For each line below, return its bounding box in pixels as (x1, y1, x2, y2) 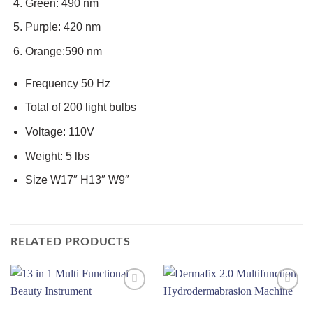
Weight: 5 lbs (24, 150, 89, 162)
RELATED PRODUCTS (10, 235, 131, 247)
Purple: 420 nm (24, 21, 101, 34)
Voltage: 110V (24, 126, 94, 138)
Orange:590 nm (24, 45, 102, 58)
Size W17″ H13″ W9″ (24, 174, 129, 187)
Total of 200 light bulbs (24, 101, 136, 114)
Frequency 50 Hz (24, 77, 110, 89)
